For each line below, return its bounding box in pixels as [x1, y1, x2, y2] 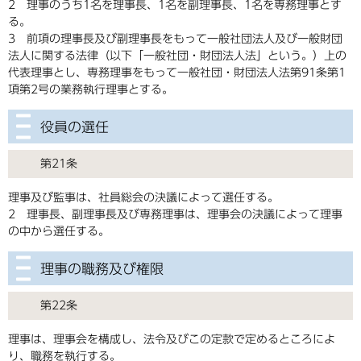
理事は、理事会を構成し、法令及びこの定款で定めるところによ [8, 334, 335, 346]
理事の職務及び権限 [40, 261, 164, 276]
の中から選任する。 [8, 226, 110, 238]
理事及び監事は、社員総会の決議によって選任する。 [8, 192, 279, 204]
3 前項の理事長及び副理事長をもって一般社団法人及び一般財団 [8, 33, 342, 45]
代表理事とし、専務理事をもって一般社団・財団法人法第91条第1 [8, 67, 346, 79]
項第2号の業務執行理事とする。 [8, 84, 173, 96]
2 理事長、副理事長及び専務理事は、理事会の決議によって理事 [8, 209, 342, 221]
